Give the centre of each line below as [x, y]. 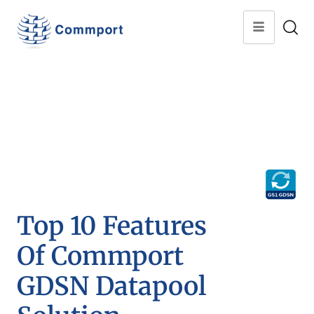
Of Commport [100, 256]
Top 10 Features [112, 226]
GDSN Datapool [111, 286]
